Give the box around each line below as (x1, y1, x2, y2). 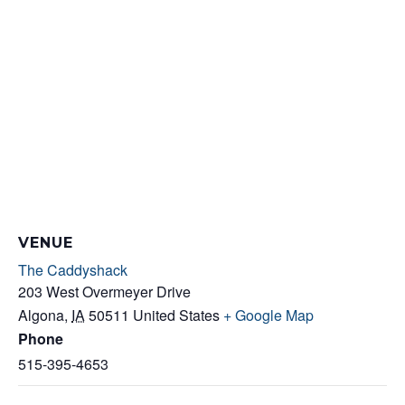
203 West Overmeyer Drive (18, 281, 191, 302)
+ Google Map (223, 305, 314, 325)
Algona (18, 305, 64, 325)
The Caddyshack (18, 259, 127, 280)
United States (133, 305, 220, 325)
